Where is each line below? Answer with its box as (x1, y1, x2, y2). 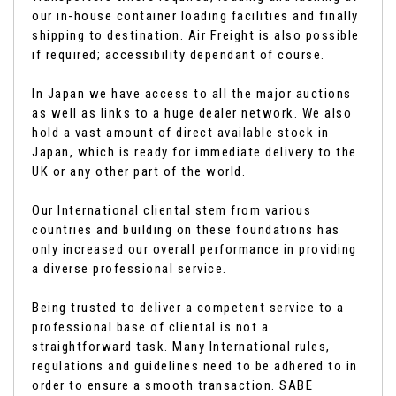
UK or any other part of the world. (32, 164, 246, 179)
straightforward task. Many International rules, (32, 339, 331, 354)
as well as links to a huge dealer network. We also (32, 105, 352, 121)
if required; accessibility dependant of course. (32, 47, 325, 63)
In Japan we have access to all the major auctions (32, 86, 352, 102)
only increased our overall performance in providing (32, 241, 357, 257)
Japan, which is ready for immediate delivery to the (32, 144, 357, 160)
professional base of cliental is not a (32, 319, 269, 335)
